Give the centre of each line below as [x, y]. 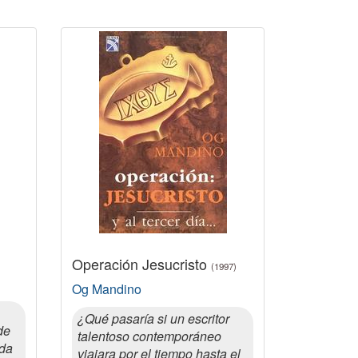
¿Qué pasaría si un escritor [153, 318]
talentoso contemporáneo [149, 336]
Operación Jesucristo [141, 264]
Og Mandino [107, 289]
